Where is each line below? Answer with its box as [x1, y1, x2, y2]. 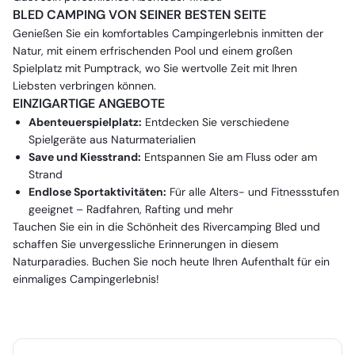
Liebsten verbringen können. [13, 78, 156, 93]
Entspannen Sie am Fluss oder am [141, 150, 317, 164]
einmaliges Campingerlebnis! [13, 272, 159, 286]
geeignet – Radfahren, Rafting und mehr [29, 202, 233, 216]
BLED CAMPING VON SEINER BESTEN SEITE [13, 6, 266, 23]
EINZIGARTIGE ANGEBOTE [13, 95, 165, 112]
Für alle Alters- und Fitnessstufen [166, 185, 339, 199]
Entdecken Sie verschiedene [142, 115, 289, 129]
